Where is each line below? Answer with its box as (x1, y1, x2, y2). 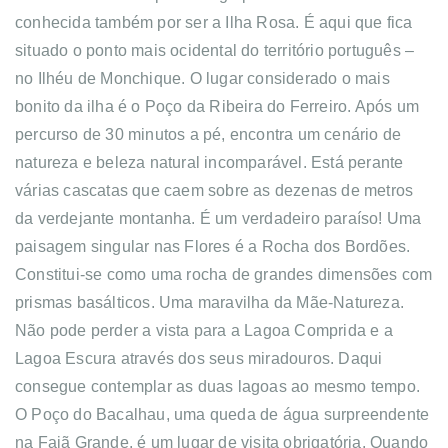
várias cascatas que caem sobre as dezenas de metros (15, 181, 414, 199)
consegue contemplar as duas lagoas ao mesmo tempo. (15, 377, 421, 395)
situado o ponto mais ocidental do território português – (15, 41, 415, 59)
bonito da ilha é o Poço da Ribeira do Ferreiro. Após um (15, 97, 420, 115)
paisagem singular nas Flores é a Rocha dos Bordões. (15, 237, 411, 255)
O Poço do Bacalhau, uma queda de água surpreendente (15, 405, 430, 423)
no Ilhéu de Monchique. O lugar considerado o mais (15, 69, 390, 87)
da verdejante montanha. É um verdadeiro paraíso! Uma (15, 209, 422, 227)
